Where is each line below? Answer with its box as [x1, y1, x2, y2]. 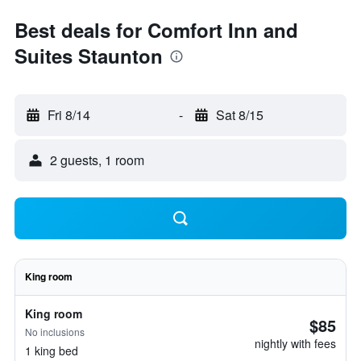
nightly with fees [255, 335, 336, 351]
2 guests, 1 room [50, 151, 144, 169]
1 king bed [25, 342, 78, 359]
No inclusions [25, 325, 85, 338]
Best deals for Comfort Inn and [15, 16, 298, 44]
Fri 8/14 [48, 106, 90, 124]
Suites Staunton [15, 42, 163, 69]
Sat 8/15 [215, 106, 263, 124]
